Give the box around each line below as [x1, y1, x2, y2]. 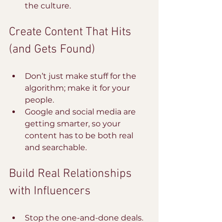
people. [25, 95, 56, 105]
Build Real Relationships [9, 167, 135, 181]
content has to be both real [25, 131, 135, 140]
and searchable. [25, 143, 87, 152]
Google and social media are [25, 107, 138, 116]
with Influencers [9, 184, 91, 198]
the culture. [25, 1, 71, 10]
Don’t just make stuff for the [25, 71, 138, 81]
